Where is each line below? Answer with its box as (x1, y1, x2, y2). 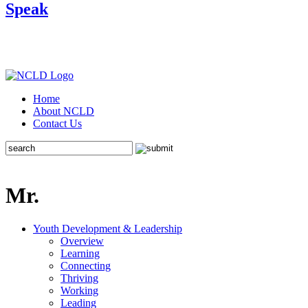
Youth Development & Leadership (33, 223, 182, 235)
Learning (60, 247, 100, 260)
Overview (60, 235, 104, 247)
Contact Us (33, 118, 82, 130)
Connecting (60, 260, 111, 272)
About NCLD (33, 105, 94, 118)
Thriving (60, 272, 98, 285)
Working (60, 285, 98, 297)
